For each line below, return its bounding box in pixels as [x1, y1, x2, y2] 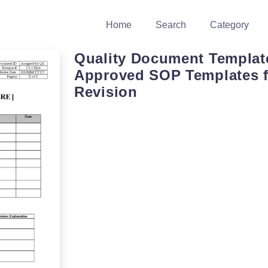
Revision [74, 84, 138, 100]
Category [210, 20, 249, 30]
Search [156, 20, 186, 30]
